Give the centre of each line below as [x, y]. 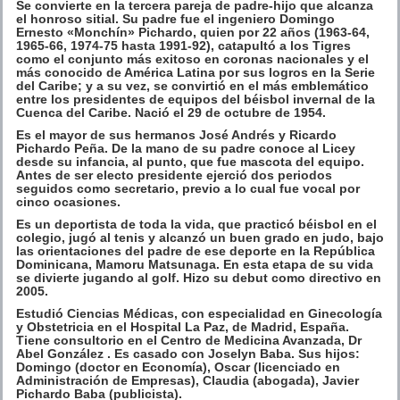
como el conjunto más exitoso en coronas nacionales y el [192, 58]
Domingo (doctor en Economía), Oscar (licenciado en [178, 367]
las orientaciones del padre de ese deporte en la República [196, 250]
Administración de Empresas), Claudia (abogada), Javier [187, 380]
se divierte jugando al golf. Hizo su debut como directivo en [199, 277]
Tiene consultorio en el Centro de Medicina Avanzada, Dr [189, 340]
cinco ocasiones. [68, 201]
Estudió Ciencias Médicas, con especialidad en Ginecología [199, 313]
